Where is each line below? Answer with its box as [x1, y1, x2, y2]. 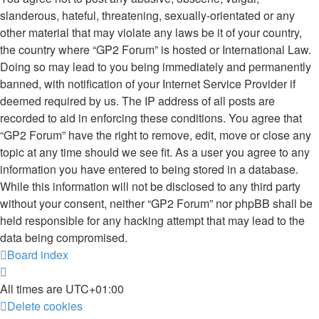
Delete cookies [7, 298, 83, 314]
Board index [7, 246, 68, 263]
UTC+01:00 [66, 281, 124, 297]
